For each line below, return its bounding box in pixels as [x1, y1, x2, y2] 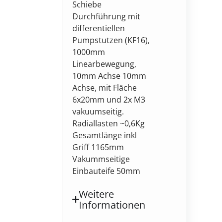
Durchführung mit [72, 10, 140, 22]
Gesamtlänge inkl [72, 129, 137, 141]
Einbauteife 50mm [72, 165, 140, 176]
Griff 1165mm [72, 141, 124, 153]
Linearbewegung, [72, 58, 136, 69]
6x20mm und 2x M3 [72, 94, 145, 105]
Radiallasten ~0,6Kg [72, 117, 145, 129]
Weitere [79, 187, 114, 201]
